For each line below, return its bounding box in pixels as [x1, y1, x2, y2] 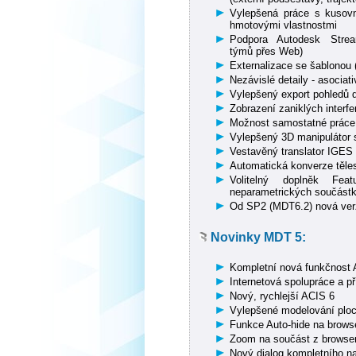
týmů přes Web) [230, 45, 304, 58]
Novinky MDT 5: [211, 229, 307, 244]
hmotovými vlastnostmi [230, 19, 338, 32]
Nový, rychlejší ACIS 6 [230, 290, 335, 303]
